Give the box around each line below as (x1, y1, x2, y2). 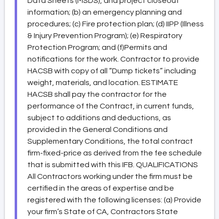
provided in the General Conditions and (27, 125, 168, 133)
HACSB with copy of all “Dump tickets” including (27, 66, 196, 75)
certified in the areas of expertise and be (27, 184, 174, 192)
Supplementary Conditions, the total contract (27, 137, 193, 145)
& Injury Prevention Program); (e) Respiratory (27, 31, 182, 40)
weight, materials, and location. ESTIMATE (27, 78, 178, 87)
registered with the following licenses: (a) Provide (27, 196, 201, 204)
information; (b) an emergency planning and (27, 8, 182, 16)
